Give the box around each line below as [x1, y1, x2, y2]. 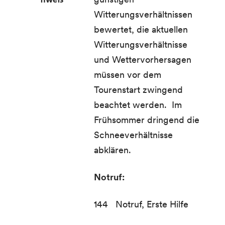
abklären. [94, 144, 134, 156]
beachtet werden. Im [94, 99, 182, 110]
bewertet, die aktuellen [94, 24, 188, 35]
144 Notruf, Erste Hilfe [94, 198, 194, 210]
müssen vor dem [94, 69, 162, 80]
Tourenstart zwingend [94, 84, 183, 95]
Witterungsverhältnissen [94, 9, 193, 20]
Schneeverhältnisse [94, 129, 173, 141]
